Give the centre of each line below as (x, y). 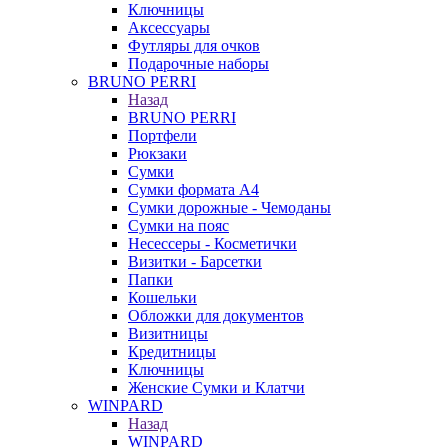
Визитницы (168, 333)
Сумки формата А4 (193, 189)
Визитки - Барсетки (195, 261)
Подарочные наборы (198, 63)
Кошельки (162, 297)
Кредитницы (172, 351)
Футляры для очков (194, 45)
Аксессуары (169, 27)
